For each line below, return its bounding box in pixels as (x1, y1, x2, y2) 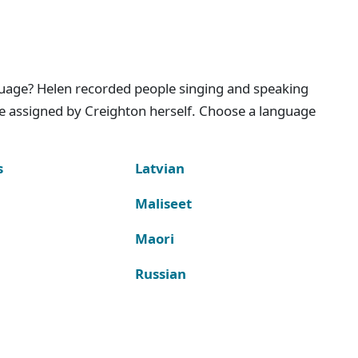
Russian (134, 264, 186, 283)
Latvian (134, 158, 185, 177)
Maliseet (134, 193, 192, 213)
